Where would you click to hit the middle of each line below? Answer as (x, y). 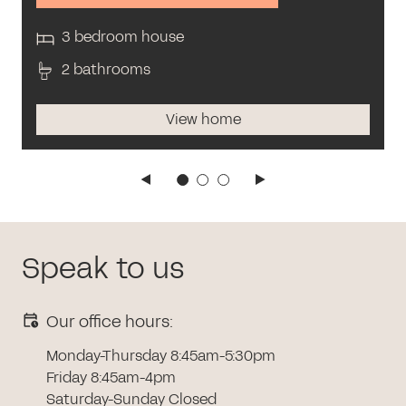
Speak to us (103, 268)
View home (203, 119)
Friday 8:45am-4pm (111, 377)
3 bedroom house (123, 36)
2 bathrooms (106, 69)
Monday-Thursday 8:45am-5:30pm (160, 355)
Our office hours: (109, 321)
